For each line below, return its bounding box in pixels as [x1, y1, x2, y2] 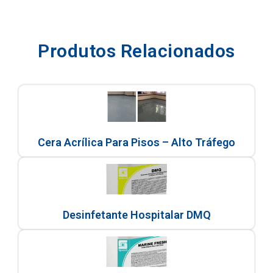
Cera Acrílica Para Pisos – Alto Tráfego [38, 135, 235, 149]
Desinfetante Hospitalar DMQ [62, 208, 211, 221]
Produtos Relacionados [38, 40, 235, 62]
